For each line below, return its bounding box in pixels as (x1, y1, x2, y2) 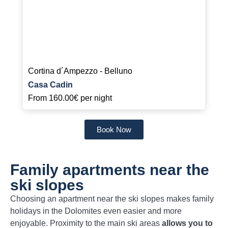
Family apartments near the (10, 161, 209, 178)
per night (78, 93, 112, 102)
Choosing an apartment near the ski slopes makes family (10, 194, 214, 203)
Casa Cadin (28, 80, 73, 89)
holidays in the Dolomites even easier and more (10, 206, 182, 215)
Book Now (97, 125, 131, 134)
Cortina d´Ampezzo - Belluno (28, 66, 132, 75)
